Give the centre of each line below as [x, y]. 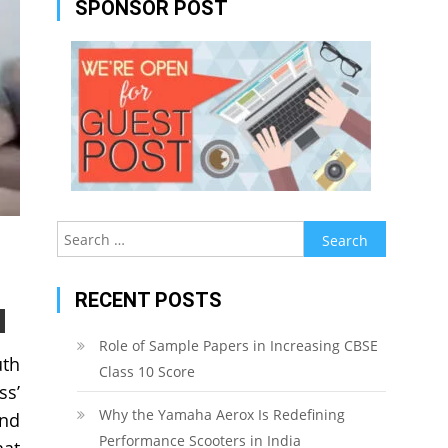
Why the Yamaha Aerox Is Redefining [221, 414]
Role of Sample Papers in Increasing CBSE [238, 345]
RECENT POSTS [148, 300]
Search [325, 232]
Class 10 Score [146, 371]
